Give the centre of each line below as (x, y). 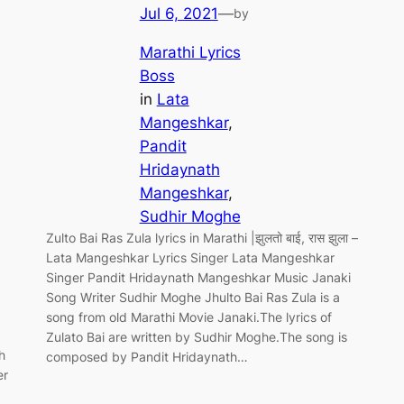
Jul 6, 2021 (179, 14)
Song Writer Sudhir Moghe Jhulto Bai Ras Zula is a (193, 297)
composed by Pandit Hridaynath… (147, 357)
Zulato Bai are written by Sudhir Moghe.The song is (196, 337)
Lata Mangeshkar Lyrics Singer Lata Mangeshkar (190, 257)
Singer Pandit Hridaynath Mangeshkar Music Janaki (198, 277)
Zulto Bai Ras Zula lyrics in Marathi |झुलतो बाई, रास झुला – (202, 238)
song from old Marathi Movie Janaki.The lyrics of (188, 317)
